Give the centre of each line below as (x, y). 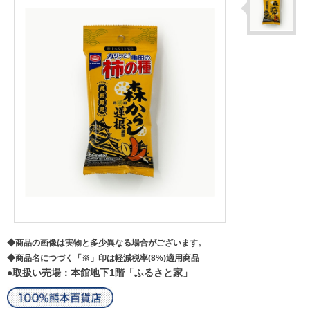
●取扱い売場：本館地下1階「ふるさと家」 (100, 272)
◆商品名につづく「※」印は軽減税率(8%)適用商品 (103, 258)
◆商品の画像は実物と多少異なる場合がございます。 (107, 243)
